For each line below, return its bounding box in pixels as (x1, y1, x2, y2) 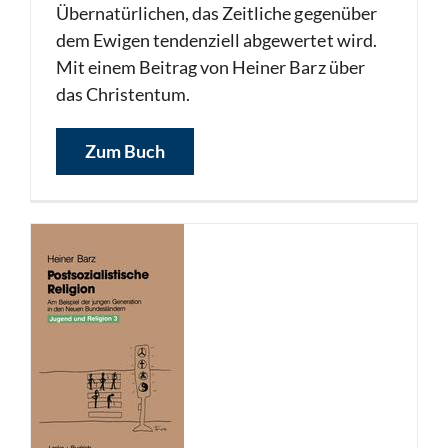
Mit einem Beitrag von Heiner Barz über (56, 56, 365, 78)
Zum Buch (85, 140, 165, 162)
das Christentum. (56, 83, 191, 105)
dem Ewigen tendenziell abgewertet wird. (56, 29, 377, 51)
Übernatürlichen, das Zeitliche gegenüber (56, 2, 377, 24)
